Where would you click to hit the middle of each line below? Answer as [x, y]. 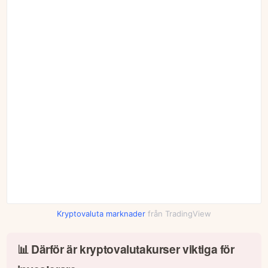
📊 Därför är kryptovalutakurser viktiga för [126, 249]
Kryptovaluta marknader [101, 213]
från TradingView [178, 213]
